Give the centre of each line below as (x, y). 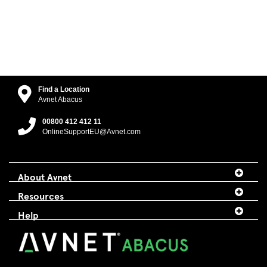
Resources (41, 195)
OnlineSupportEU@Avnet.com (91, 132)
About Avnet (45, 176)
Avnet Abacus (60, 100)
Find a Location (64, 89)
